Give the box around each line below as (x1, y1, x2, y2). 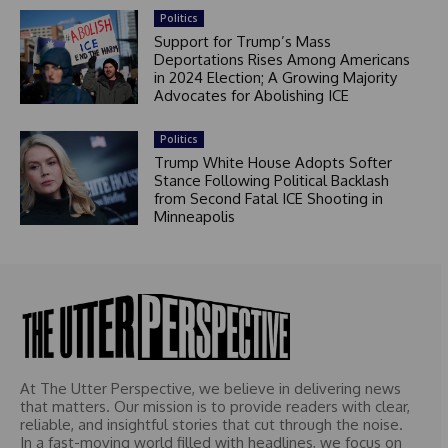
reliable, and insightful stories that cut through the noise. (20, 415, 403, 435)
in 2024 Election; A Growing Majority (153, 67, 397, 87)
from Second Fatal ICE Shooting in (153, 188, 383, 208)
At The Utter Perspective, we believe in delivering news (20, 379, 401, 399)
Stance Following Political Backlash (153, 170, 389, 190)
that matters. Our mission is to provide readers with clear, (20, 397, 410, 417)
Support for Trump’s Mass (153, 31, 331, 51)
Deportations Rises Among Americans (153, 49, 410, 69)
